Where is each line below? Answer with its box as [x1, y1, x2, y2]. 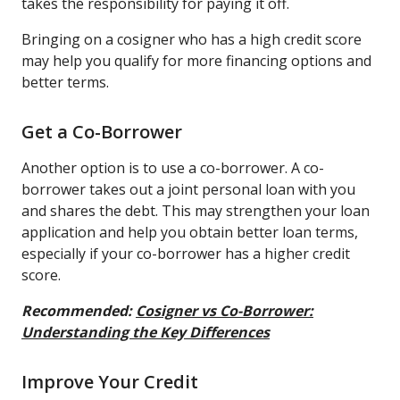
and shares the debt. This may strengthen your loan [21, 200, 370, 221]
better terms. [21, 71, 109, 92]
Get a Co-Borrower [21, 119, 187, 144]
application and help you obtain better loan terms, [21, 221, 358, 242]
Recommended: [21, 300, 136, 321]
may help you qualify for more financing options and [21, 50, 371, 71]
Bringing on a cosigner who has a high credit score [21, 29, 362, 49]
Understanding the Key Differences [21, 321, 270, 342]
